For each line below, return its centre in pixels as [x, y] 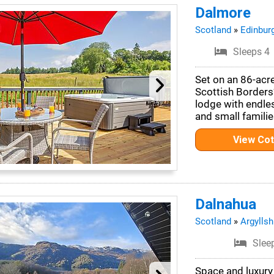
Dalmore [223, 13]
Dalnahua [225, 204]
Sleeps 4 [252, 52]
